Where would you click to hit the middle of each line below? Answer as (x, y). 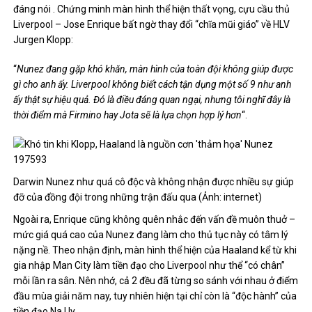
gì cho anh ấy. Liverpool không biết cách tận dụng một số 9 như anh (153, 84)
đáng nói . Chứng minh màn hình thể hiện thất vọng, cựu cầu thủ (152, 9)
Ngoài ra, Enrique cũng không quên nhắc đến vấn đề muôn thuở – (155, 219)
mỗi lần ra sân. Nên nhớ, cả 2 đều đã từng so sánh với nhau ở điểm (156, 281)
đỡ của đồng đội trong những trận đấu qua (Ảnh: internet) (138, 197)
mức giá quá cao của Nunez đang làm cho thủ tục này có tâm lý (151, 235)
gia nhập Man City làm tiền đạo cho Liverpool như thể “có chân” (149, 265)
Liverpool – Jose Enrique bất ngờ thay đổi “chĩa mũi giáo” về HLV (152, 24)
